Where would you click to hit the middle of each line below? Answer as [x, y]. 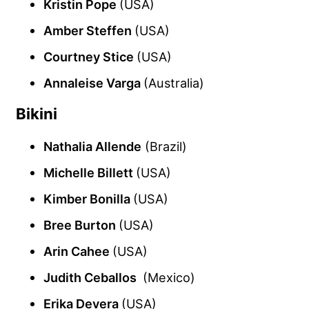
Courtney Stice [90, 56]
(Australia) [174, 82]
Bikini [37, 113]
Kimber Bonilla [88, 198]
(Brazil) [164, 146]
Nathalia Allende [92, 146]
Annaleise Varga [93, 82]
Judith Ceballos [91, 277]
